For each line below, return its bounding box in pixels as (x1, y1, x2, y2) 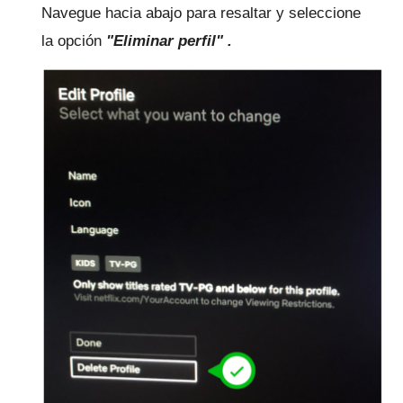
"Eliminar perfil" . (106, 32, 232, 49)
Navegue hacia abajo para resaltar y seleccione (41, 4, 361, 22)
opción (58, 32, 106, 49)
